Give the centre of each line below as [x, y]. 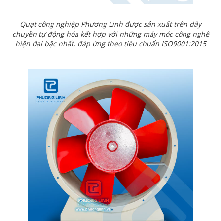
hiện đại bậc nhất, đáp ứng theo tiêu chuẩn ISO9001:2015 [110, 44]
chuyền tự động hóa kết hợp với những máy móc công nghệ [110, 34]
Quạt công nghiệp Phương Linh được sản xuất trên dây [110, 24]
